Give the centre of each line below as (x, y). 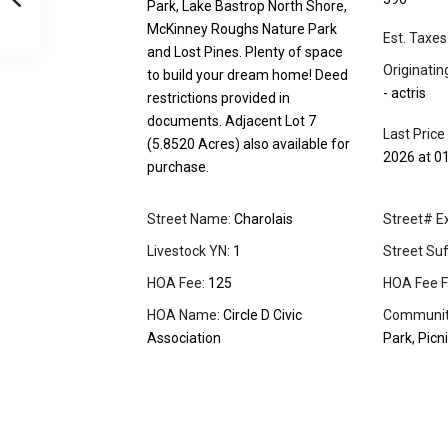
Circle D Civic (261, 315)
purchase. (178, 167)
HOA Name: (183, 315)
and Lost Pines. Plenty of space (245, 52)
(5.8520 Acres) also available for (248, 144)
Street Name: (189, 219)
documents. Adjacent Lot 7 (231, 121)
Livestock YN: (188, 251)
